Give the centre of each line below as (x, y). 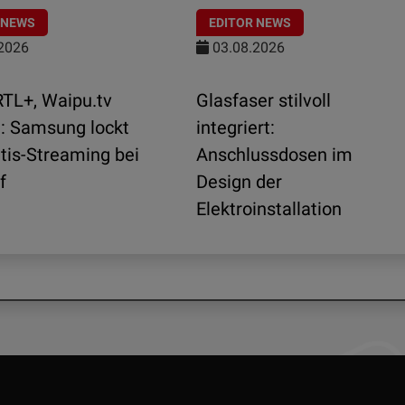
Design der (239, 182)
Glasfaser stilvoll (264, 101)
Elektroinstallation (269, 209)
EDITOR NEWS (250, 23)
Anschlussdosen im (274, 155)
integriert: (235, 128)
